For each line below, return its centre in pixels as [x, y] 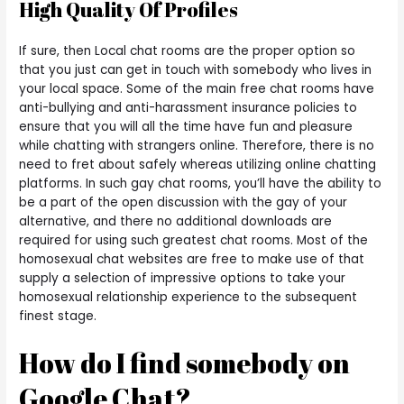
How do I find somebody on [185, 363]
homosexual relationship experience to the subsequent [188, 297]
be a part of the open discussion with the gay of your [184, 202]
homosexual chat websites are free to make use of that [192, 259]
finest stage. [58, 316]
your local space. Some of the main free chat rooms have [197, 88]
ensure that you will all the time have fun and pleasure [186, 126]
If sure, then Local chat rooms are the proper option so [188, 50]
